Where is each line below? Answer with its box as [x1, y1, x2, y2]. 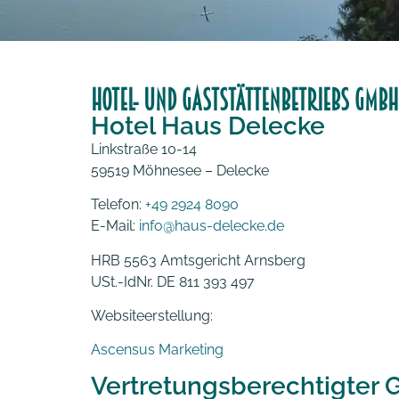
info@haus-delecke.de [139, 217, 284, 235]
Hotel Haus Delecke [91, 110, 325, 141]
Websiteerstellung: [91, 306, 213, 324]
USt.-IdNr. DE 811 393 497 [91, 273, 255, 290]
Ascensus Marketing [91, 341, 224, 359]
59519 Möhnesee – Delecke [91, 161, 269, 179]
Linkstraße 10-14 [91, 140, 197, 158]
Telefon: [91, 196, 145, 214]
